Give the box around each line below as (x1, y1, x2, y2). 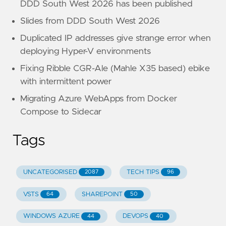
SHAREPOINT (81, 191, 123, 198)
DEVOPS (122, 213, 148, 220)
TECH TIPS (126, 168, 159, 176)
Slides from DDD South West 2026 (20, 16, 160, 26)
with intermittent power (20, 77, 111, 86)
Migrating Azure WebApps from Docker (20, 94, 177, 103)
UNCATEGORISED (23, 168, 77, 176)
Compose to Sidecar (20, 107, 101, 117)
